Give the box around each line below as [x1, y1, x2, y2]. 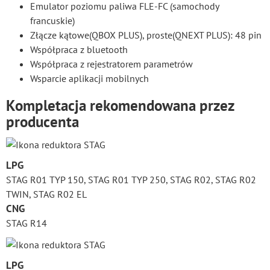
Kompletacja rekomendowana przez [6, 96, 234, 116]
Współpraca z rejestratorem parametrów [30, 58, 193, 71]
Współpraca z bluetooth [30, 43, 128, 56]
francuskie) [30, 14, 75, 27]
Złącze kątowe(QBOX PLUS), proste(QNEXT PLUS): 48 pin [30, 29, 262, 42]
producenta [6, 112, 79, 132]
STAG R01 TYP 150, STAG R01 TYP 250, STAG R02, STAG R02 [6, 174, 256, 186]
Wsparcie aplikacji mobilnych [30, 72, 149, 85]
